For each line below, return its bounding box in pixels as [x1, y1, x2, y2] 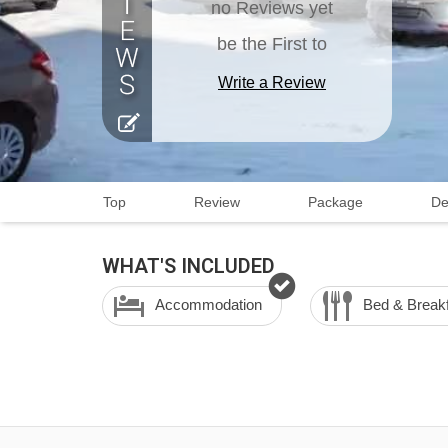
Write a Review [218, 74, 326, 91]
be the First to [217, 34, 327, 54]
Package [308, 194, 363, 210]
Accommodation [155, 296, 262, 313]
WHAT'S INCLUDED [102, 254, 275, 278]
